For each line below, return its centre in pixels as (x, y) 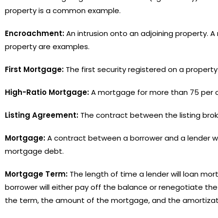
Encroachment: (35, 33)
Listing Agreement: (42, 115)
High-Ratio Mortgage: (47, 92)
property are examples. (47, 46)
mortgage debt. (34, 151)
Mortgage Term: (36, 174)
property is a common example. (63, 10)
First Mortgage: (34, 69)
